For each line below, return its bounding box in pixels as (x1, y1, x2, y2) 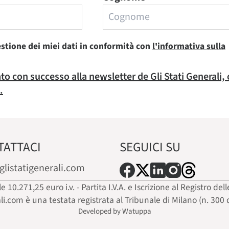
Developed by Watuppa (78, 205, 151, 217)
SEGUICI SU (120, 138, 180, 156)
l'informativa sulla (152, 39, 225, 53)
